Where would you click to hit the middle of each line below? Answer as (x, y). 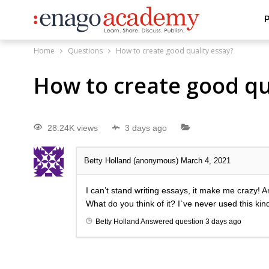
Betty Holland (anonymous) (132, 161)
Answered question (172, 222)
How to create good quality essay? (174, 51)
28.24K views (73, 128)
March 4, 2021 (206, 161)
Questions (85, 51)
